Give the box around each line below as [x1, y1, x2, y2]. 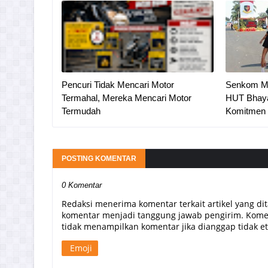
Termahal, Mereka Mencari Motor [62, 93, 191, 103]
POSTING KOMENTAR [62, 154, 136, 163]
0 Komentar [62, 181, 102, 190]
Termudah [62, 106, 100, 116]
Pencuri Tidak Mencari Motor [62, 80, 174, 90]
